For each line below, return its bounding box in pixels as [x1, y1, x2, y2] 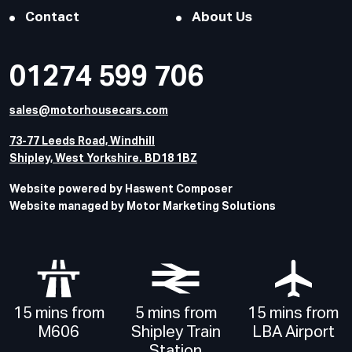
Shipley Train [130, 324, 221, 340]
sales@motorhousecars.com [9, 105, 168, 117]
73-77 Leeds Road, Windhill [9, 136, 155, 148]
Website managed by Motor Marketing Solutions [9, 200, 276, 212]
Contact [25, 11, 79, 25]
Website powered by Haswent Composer [9, 183, 233, 195]
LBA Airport [251, 324, 335, 340]
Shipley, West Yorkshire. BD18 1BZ [9, 153, 197, 165]
